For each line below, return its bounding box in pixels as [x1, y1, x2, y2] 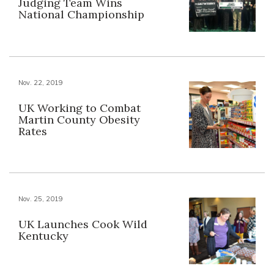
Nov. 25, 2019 [18, 194, 63, 203]
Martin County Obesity [18, 112, 140, 127]
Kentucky [18, 228, 68, 243]
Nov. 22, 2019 [18, 78, 63, 87]
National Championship [18, 7, 144, 22]
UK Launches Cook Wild [18, 217, 147, 231]
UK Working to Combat [18, 100, 141, 115]
